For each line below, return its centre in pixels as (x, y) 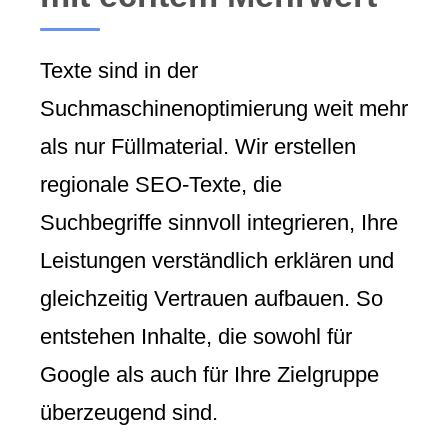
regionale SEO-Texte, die (161, 184)
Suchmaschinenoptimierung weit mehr (224, 108)
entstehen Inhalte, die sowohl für (196, 336)
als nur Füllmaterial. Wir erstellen (198, 146)
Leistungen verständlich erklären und (217, 260)
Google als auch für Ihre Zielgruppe (209, 374)
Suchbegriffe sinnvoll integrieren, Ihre (219, 222)
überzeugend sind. (129, 412)
